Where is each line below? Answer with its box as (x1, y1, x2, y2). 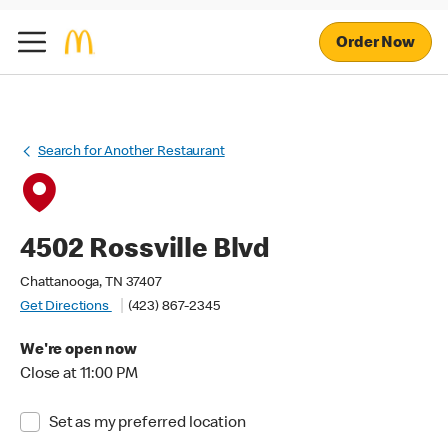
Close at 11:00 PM (20, 367, 138, 383)
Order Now (336, 35, 415, 52)
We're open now (20, 343, 137, 359)
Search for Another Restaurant (38, 145, 225, 159)
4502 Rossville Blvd (20, 237, 271, 265)
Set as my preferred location (48, 416, 246, 432)
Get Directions (20, 300, 112, 314)
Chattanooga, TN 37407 (20, 276, 162, 290)
